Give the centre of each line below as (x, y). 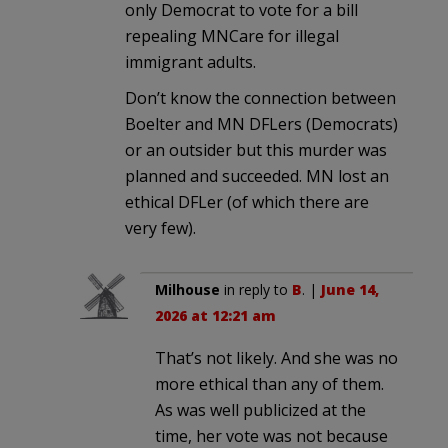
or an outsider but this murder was (256, 149)
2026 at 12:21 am (215, 315)
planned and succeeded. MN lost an (257, 175)
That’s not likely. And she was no (276, 357)
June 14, (350, 289)
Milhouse (187, 289)
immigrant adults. (190, 61)
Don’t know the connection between (260, 97)
